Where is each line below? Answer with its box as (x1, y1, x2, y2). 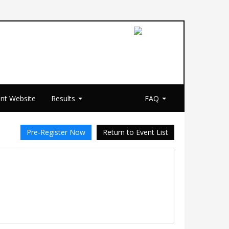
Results (51, 94, 77, 104)
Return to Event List (103, 127, 168, 138)
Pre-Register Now (27, 127, 85, 138)
